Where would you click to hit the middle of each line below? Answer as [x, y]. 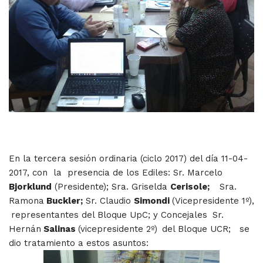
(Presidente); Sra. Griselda [111, 186]
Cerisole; [191, 186]
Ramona [26, 200]
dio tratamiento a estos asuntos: [79, 243]
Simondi [153, 200]
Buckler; [63, 200]
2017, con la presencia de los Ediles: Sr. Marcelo [116, 172]
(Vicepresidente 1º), [213, 200]
